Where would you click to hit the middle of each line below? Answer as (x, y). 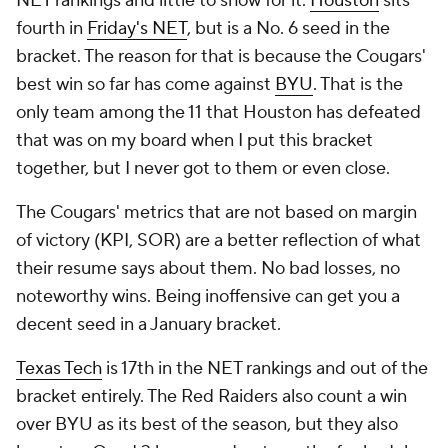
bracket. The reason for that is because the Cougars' (221, 56)
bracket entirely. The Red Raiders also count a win (211, 396)
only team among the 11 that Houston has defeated (218, 112)
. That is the (358, 84)
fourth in (51, 28)
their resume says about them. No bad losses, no (208, 268)
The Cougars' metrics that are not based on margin (216, 212)
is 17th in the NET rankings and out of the (265, 368)
